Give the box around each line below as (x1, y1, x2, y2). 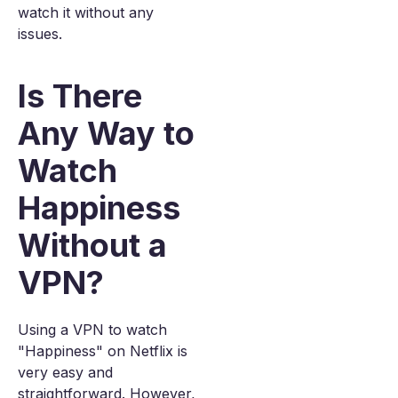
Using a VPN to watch (18, 321, 167, 338)
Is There (18, 76, 142, 115)
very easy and (18, 363, 113, 381)
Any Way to (18, 114, 195, 153)
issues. (18, 25, 62, 43)
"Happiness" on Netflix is (18, 342, 187, 360)
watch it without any (18, 4, 154, 21)
